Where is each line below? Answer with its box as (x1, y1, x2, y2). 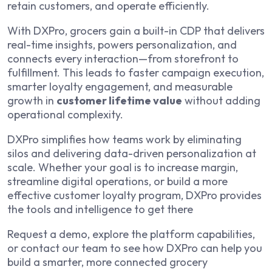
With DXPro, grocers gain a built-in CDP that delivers (7, 24, 265, 38)
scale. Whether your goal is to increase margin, (7, 160, 238, 175)
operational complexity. (7, 107, 123, 122)
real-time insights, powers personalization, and (7, 38, 237, 52)
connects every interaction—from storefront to (7, 52, 239, 66)
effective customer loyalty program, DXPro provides (7, 188, 262, 203)
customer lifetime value (56, 93, 182, 108)
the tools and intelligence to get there (7, 202, 193, 217)
